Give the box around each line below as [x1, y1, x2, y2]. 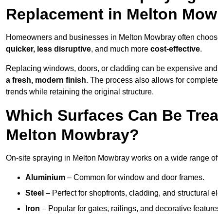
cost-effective [150, 45, 200, 54]
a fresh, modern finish [6, 76, 86, 85]
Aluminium [25, 173, 65, 182]
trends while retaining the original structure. [6, 88, 154, 96]
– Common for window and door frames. [65, 173, 204, 182]
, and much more [91, 45, 150, 54]
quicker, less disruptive [6, 45, 91, 54]
